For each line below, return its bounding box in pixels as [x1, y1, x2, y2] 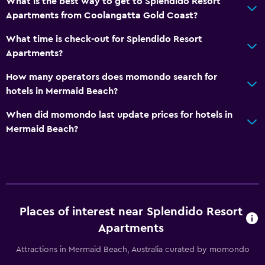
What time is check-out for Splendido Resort [6, 34, 202, 44]
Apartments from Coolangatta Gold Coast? [6, 10, 198, 20]
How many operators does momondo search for [6, 72, 217, 82]
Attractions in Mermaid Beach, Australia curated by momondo [15, 245, 250, 254]
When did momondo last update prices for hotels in [6, 109, 232, 119]
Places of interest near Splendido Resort [19, 205, 243, 218]
